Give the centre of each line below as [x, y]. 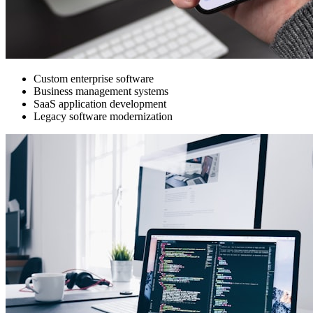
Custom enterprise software [94, 79]
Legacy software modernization [103, 117]
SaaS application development [100, 104]
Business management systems [101, 92]
